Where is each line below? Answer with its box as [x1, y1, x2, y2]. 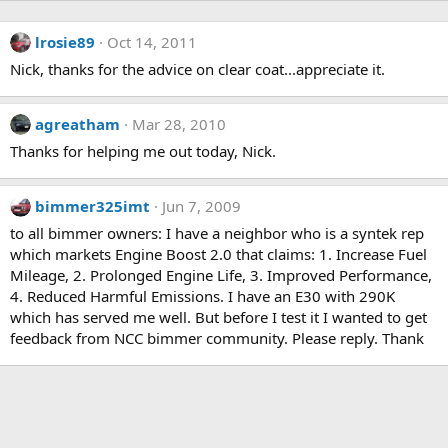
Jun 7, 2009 [162, 196, 241, 216]
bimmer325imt [35, 196, 150, 216]
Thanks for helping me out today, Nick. [10, 141, 276, 161]
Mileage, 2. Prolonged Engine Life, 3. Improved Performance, [10, 265, 432, 285]
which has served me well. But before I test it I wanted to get [10, 307, 427, 327]
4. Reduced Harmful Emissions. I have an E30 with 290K [10, 286, 395, 306]
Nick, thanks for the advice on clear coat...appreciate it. [10, 59, 385, 79]
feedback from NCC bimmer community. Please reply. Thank [10, 328, 424, 348]
